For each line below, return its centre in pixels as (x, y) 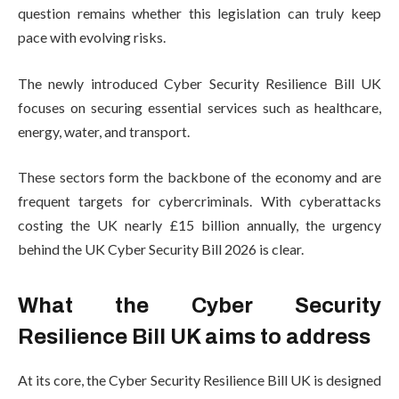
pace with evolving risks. (92, 37)
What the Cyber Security (199, 305)
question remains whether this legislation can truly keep (199, 13)
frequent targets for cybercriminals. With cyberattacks (199, 201)
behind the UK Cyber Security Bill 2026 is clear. (161, 249)
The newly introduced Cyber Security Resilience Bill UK (199, 83)
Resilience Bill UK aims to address (194, 336)
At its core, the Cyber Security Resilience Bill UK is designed (199, 380)
